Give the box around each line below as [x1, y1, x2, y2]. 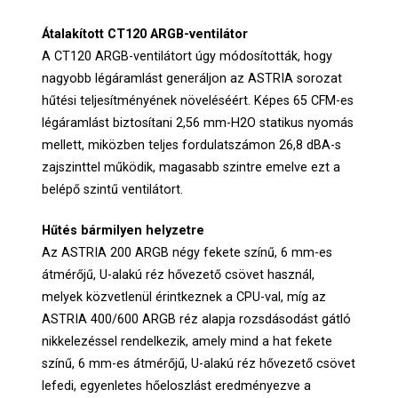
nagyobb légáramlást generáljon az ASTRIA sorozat [42, 70, 343, 86]
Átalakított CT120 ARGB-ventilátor [42, 26, 249, 42]
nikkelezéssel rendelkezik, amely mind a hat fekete [42, 334, 333, 350]
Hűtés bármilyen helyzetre [42, 223, 205, 239]
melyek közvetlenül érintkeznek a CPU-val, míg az [42, 290, 327, 306]
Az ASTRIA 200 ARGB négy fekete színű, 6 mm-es [42, 245, 333, 261]
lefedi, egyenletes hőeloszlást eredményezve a [42, 378, 312, 394]
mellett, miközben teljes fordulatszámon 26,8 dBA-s [42, 137, 342, 153]
